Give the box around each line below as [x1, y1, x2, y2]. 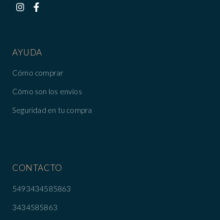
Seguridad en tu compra [12, 106, 92, 115]
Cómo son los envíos [12, 87, 82, 96]
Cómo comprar [12, 68, 64, 78]
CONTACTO [12, 163, 62, 173]
